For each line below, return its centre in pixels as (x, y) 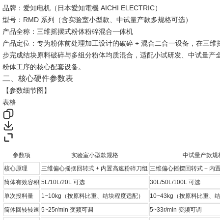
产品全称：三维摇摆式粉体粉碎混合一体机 (68, 31)
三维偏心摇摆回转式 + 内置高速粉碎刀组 (95, 168)
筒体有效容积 (22, 182)
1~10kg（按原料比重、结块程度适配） (93, 196)
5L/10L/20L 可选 (63, 182)
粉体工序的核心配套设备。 (44, 67)
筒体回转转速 (22, 210)
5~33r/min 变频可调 (176, 210)
